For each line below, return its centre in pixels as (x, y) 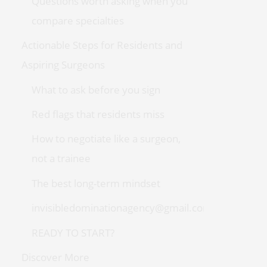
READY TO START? (73, 232)
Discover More (55, 257)
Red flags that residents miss (98, 114)
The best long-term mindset (96, 183)
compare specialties (77, 20)
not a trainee (61, 159)
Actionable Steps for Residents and (102, 45)
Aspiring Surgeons (63, 65)
